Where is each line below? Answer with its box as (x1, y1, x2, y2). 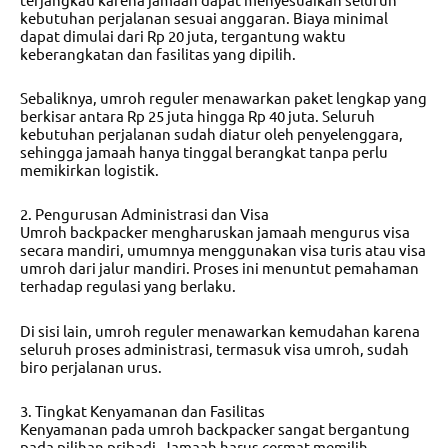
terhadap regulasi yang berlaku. (20, 276, 236, 296)
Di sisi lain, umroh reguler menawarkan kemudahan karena (20, 320, 420, 340)
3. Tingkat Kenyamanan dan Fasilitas (20, 400, 265, 420)
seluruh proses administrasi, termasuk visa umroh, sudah (20, 338, 409, 358)
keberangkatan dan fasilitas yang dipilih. (20, 43, 296, 63)
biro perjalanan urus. (20, 356, 162, 376)
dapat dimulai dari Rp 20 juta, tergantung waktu (20, 25, 346, 45)
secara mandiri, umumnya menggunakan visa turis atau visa (20, 240, 426, 260)
